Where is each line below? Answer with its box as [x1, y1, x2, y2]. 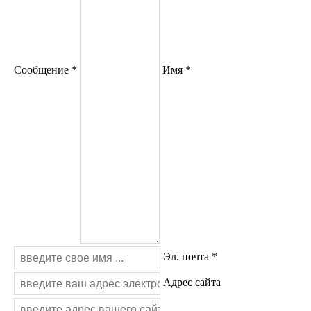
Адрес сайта [163, 276, 221, 289]
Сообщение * [14, 63, 77, 76]
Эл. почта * [163, 251, 217, 263]
